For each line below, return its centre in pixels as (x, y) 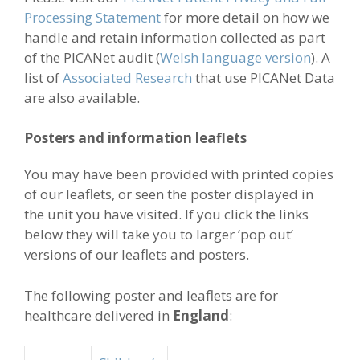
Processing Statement (92, 17)
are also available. (82, 97)
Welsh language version (235, 57)
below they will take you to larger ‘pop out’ (159, 235)
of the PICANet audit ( (92, 57)
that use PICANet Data (264, 77)
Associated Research (127, 77)
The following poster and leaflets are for (151, 295)
